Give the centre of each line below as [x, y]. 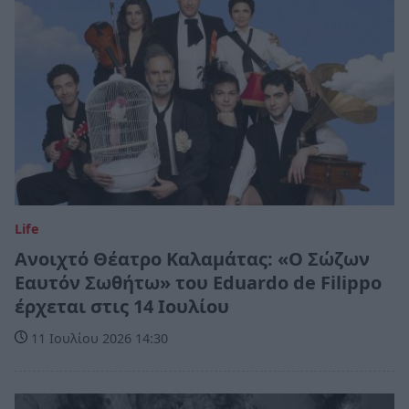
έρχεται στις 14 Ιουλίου [122, 306]
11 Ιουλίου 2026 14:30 [98, 338]
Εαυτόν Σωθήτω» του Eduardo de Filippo [198, 282]
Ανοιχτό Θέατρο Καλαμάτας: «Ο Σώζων [192, 258]
